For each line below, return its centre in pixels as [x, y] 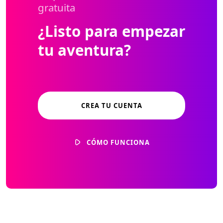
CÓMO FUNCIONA [118, 142]
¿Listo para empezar [111, 31]
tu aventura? [84, 50]
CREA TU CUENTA [111, 106]
